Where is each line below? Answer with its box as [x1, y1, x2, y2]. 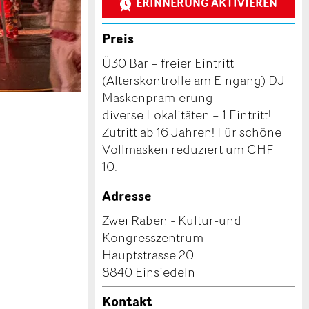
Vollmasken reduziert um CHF [102, 140, 273, 158]
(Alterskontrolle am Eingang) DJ [102, 71, 285, 89]
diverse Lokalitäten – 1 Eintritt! [102, 106, 271, 123]
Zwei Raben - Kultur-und [102, 211, 241, 229]
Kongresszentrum [102, 228, 203, 246]
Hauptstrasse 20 [102, 246, 194, 263]
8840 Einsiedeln [102, 263, 195, 281]
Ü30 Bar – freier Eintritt [102, 54, 234, 72]
